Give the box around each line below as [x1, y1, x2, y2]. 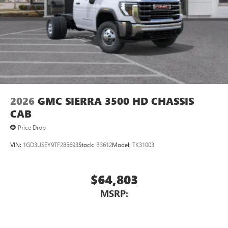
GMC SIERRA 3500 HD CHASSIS [38, 94, 194, 108]
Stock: [78, 140, 96, 149]
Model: [112, 140, 132, 149]
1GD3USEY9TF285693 [23, 140, 78, 149]
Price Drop [18, 123, 46, 131]
